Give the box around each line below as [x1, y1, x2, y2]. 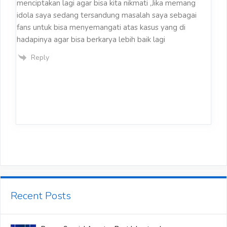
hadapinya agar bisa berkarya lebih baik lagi [17, 34, 165, 45]
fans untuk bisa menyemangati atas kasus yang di [17, 22, 185, 32]
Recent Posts [11, 189, 71, 203]
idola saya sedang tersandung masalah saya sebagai [17, 10, 197, 20]
